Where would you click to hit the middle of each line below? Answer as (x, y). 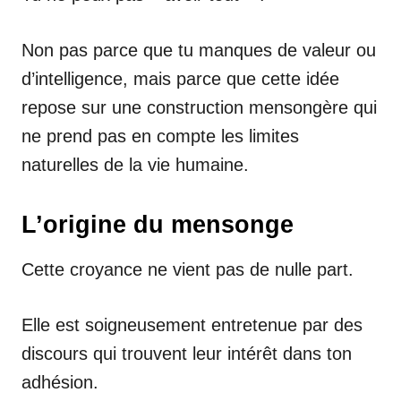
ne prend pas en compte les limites (160, 136)
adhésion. (60, 382)
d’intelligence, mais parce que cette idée (180, 78)
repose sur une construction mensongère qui (199, 107)
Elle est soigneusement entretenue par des (192, 324)
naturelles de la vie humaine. (135, 164)
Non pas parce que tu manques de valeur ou (199, 50)
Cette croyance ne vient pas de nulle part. (188, 269)
